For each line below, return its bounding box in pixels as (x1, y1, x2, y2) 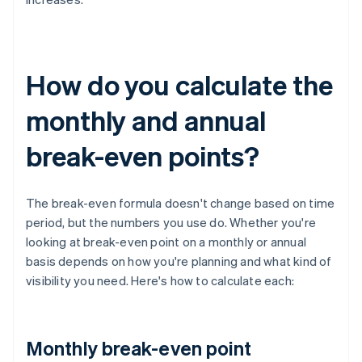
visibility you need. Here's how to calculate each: (26, 272, 295, 289)
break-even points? (26, 138, 260, 174)
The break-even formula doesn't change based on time (26, 195, 335, 212)
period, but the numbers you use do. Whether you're (26, 214, 317, 231)
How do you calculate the (26, 67, 333, 103)
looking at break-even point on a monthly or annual (26, 234, 307, 250)
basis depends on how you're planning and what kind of (26, 253, 332, 270)
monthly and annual (26, 103, 267, 138)
